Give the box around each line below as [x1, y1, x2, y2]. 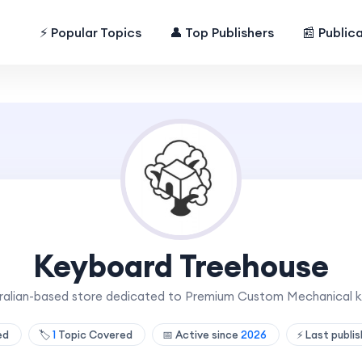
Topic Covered [56, 328, 135, 341]
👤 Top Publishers [170, 24, 275, 40]
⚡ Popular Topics [40, 24, 142, 40]
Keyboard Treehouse [33, 246, 329, 285]
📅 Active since [162, 328, 241, 341]
